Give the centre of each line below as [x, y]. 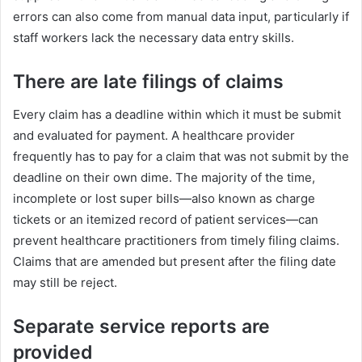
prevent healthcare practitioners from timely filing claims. [176, 240]
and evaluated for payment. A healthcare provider [154, 135]
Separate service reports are [141, 326]
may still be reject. [65, 282]
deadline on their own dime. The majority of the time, [164, 177]
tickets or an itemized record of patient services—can [166, 219]
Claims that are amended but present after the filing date [175, 261]
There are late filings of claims [148, 82]
